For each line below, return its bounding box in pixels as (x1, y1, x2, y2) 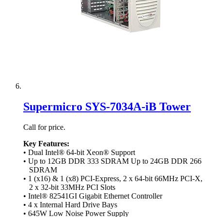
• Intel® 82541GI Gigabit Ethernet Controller (23, 191, 162, 200)
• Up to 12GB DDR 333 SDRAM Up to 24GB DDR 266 (23, 156, 201, 165)
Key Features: (23, 139, 69, 148)
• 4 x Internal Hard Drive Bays (23, 200, 117, 209)
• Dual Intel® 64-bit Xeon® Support (23, 148, 135, 156)
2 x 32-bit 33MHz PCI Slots (23, 183, 115, 191)
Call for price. (23, 123, 65, 131)
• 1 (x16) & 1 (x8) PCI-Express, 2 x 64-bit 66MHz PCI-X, (23, 174, 202, 183)
